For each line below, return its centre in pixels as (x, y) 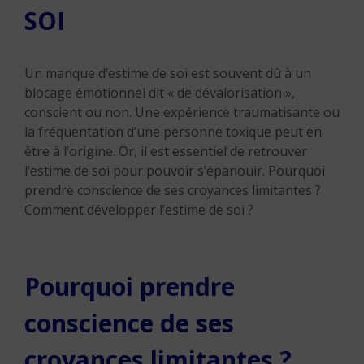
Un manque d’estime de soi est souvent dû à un (168, 73)
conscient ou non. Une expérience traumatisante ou (182, 112)
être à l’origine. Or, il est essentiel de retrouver (166, 151)
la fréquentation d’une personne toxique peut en (173, 132)
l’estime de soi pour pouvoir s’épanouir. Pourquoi (175, 171)
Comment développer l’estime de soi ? (139, 210)
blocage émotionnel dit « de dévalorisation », (160, 93)
